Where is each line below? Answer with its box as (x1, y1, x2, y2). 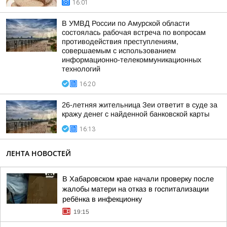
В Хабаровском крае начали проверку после (62, 175, 214, 183)
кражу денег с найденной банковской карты (62, 110, 209, 118)
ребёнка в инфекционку (62, 195, 142, 203)
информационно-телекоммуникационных (62, 56, 201, 64)
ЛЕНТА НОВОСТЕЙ (6, 148, 71, 158)
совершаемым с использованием (62, 47, 176, 55)
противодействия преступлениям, (62, 37, 178, 46)
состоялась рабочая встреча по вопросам (62, 28, 206, 36)
